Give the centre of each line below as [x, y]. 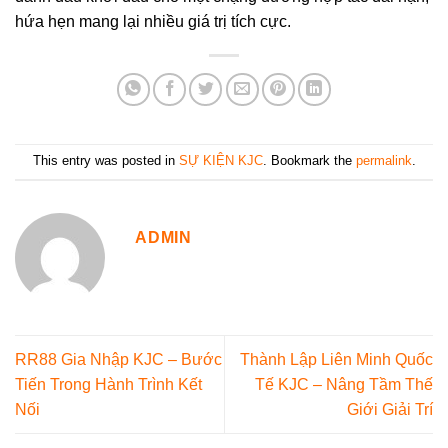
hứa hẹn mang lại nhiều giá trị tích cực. [153, 21]
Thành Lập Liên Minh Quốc [336, 359]
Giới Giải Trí [390, 409]
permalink [383, 160]
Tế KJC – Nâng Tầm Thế [344, 384]
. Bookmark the [309, 160]
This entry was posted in [105, 160]
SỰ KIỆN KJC [220, 160]
